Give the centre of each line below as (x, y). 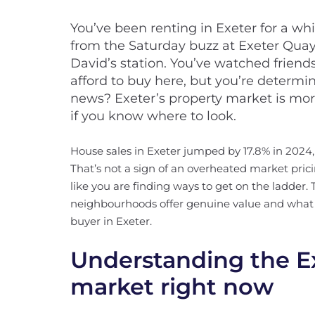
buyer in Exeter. (111, 221)
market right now (172, 287)
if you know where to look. (153, 116)
